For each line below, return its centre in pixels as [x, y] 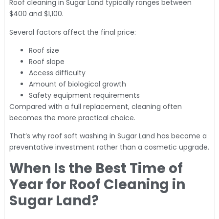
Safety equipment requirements [84, 96]
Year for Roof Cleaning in [97, 184]
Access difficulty [57, 73]
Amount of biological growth [77, 84]
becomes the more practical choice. [72, 118]
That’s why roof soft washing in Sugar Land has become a [108, 136]
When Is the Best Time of [96, 168]
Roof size [44, 51]
